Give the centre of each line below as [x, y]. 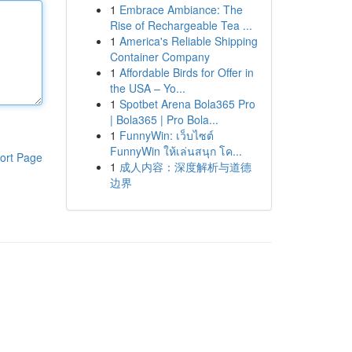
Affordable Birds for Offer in [186, 72]
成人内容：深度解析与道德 [185, 167]
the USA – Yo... [147, 88]
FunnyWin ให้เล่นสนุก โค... [176, 151]
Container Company [159, 57]
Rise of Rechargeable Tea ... [181, 25]
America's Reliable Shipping [188, 41]
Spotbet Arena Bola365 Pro [187, 104]
